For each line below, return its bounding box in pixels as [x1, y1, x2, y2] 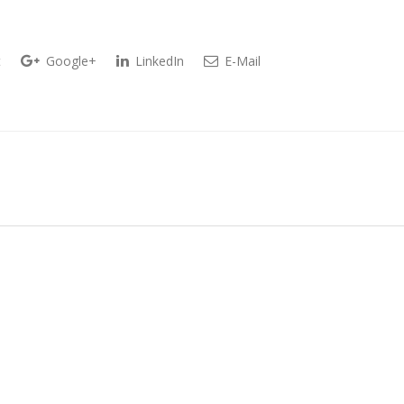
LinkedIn [132, 52, 184, 70]
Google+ [42, 52, 96, 70]
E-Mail [221, 52, 261, 70]
